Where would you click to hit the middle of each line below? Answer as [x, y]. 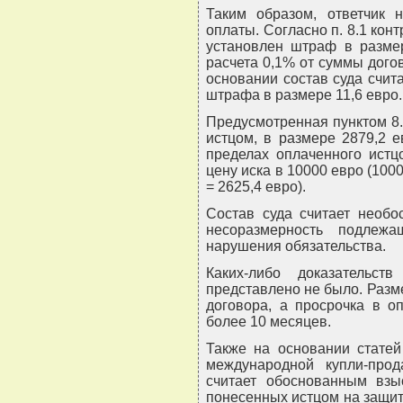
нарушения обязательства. [296, 246]
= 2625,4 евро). [256, 187]
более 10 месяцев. [269, 322]
